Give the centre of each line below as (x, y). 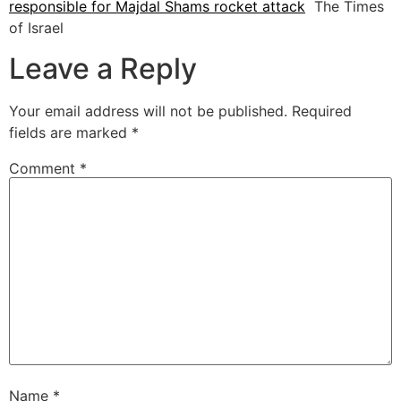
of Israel (36, 28)
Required (322, 111)
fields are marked (70, 132)
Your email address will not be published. (148, 111)
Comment (44, 168)
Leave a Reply (103, 68)
